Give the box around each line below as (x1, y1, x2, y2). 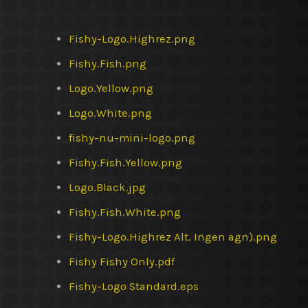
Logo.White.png (69, 106, 152, 120)
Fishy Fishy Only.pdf (69, 254, 175, 268)
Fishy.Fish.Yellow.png (69, 155, 182, 169)
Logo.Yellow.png (69, 81, 153, 95)
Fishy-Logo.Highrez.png (69, 32, 195, 45)
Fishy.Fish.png (69, 56, 146, 70)
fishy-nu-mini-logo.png (69, 131, 195, 144)
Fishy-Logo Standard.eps (69, 279, 199, 293)
